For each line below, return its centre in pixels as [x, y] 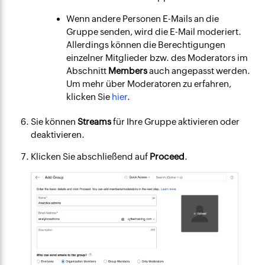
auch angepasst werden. [199, 71]
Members [128, 71]
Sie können [54, 122]
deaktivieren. [58, 135]
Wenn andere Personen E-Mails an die [143, 19]
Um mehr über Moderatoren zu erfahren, [149, 84]
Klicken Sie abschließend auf [91, 157]
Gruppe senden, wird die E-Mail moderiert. [154, 32]
